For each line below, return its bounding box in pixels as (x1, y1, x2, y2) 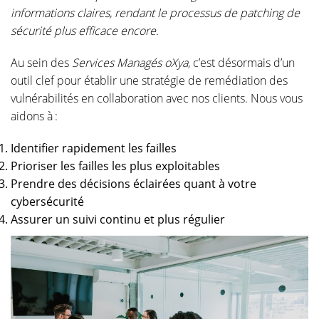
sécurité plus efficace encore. (11, 23, 159, 38)
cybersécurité (11, 194, 84, 209)
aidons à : (11, 108, 58, 124)
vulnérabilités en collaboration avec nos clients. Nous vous (11, 90, 303, 106)
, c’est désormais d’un (188, 55, 295, 70)
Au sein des (11, 55, 72, 70)
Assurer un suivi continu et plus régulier (11, 211, 225, 227)
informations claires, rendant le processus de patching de (11, 5, 300, 21)
